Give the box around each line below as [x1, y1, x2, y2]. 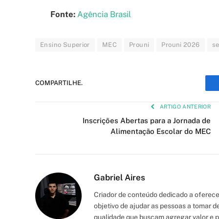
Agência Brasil [77, 9, 131, 19]
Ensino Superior [40, 41, 90, 48]
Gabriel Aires [94, 172, 145, 182]
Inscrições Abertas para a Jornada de [83, 116, 211, 125]
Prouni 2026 [161, 41, 200, 48]
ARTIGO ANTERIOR [158, 103, 211, 109]
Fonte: [50, 9, 77, 19]
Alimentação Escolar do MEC [110, 127, 211, 135]
